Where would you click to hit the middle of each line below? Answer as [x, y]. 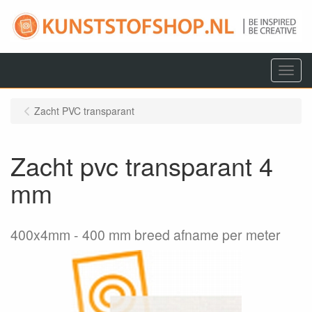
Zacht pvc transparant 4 [142, 165]
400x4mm [40, 235]
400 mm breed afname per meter [181, 235]
